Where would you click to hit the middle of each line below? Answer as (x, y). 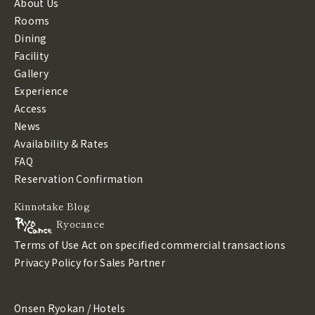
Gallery (31, 73)
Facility (32, 55)
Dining (31, 38)
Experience (41, 90)
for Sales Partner (124, 262)
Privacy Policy (47, 262)
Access (31, 108)
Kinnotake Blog (52, 206)
